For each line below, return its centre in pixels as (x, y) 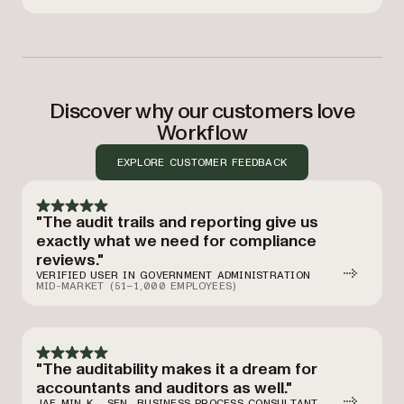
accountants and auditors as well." (164, 388)
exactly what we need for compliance (176, 241)
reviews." (70, 260)
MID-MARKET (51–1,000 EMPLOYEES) (137, 286)
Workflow (202, 133)
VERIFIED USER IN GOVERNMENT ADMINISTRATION (174, 275)
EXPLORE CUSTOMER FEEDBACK (202, 162)
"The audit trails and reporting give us (177, 222)
